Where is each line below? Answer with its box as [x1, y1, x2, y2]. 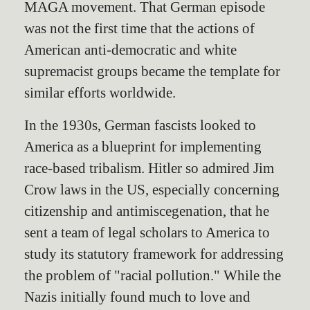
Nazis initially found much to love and [24, 288, 250, 304]
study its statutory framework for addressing [24, 245, 284, 262]
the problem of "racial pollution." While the [24, 266, 281, 283]
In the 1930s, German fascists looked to [24, 116, 256, 133]
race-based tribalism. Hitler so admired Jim [24, 159, 274, 176]
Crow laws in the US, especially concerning [24, 181, 280, 197]
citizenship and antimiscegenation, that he [24, 202, 269, 219]
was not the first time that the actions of [24, 19, 255, 36]
